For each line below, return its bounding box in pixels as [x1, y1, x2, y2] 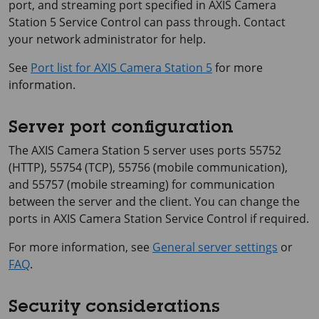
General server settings [152, 239, 278, 255]
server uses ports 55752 [150, 142, 281, 158]
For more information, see [9, 239, 152, 255]
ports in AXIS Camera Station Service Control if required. [9, 211, 309, 226]
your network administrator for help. [9, 31, 206, 47]
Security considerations [9, 300, 220, 317]
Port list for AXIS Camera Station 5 [31, 60, 212, 75]
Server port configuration [9, 120, 234, 137]
